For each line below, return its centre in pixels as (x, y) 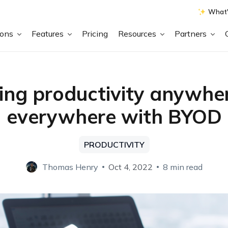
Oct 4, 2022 (130, 167)
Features (49, 33)
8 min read (182, 167)
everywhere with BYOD (114, 117)
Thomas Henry (70, 167)
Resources (138, 33)
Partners (192, 33)
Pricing (95, 33)
